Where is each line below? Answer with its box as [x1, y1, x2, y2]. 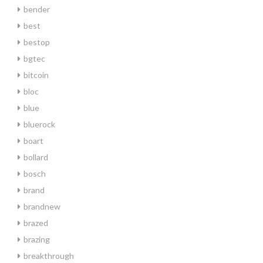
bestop [23, 37, 50, 47]
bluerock [23, 119, 55, 129]
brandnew [23, 201, 60, 211]
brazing [23, 234, 50, 244]
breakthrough [23, 251, 74, 261]
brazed [23, 218, 48, 228]
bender [23, 4, 50, 14]
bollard [23, 152, 48, 162]
